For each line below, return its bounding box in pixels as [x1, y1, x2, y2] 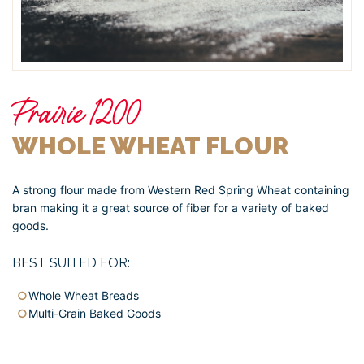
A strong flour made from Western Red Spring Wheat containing [12, 182, 349, 197]
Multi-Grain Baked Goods [28, 305, 161, 320]
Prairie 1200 [12, 92, 141, 134]
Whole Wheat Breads [28, 288, 139, 302]
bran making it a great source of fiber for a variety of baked [12, 200, 329, 214]
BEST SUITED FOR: [12, 254, 130, 271]
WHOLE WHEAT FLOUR [12, 131, 288, 160]
